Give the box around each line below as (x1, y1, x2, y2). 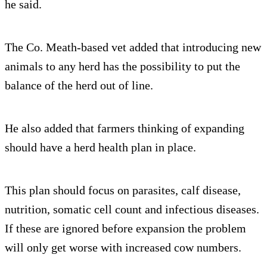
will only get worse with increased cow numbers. (5, 241, 241, 254)
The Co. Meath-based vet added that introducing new (5, 41, 261, 54)
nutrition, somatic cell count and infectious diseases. (5, 203, 259, 216)
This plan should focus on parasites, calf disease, (5, 184, 241, 197)
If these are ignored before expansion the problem (5, 222, 246, 235)
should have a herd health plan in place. (5, 141, 196, 154)
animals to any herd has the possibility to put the (5, 60, 240, 73)
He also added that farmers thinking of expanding (5, 122, 244, 135)
